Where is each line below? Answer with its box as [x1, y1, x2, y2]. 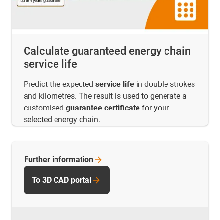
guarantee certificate [66, 103, 140, 112]
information [52, 154, 93, 164]
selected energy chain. [24, 114, 100, 124]
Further [24, 154, 52, 164]
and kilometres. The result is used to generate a [24, 91, 187, 101]
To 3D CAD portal [32, 175, 91, 185]
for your [140, 103, 169, 112]
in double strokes [134, 79, 195, 89]
